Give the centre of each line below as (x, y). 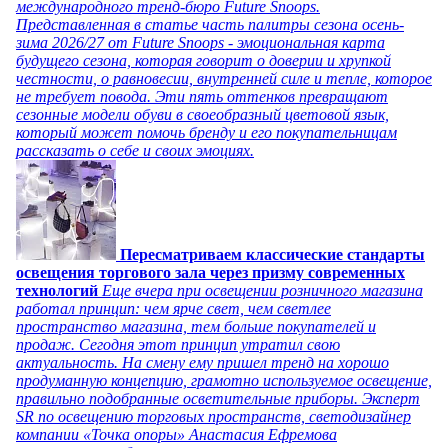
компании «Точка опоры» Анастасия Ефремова (176, 434)
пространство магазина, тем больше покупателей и (196, 326)
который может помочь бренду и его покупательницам (206, 132)
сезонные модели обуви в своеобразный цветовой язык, (202, 114)
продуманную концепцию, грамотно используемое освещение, (224, 380)
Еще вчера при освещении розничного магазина (262, 290)
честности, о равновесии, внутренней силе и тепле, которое (224, 78)
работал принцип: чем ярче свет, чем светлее (173, 308)
